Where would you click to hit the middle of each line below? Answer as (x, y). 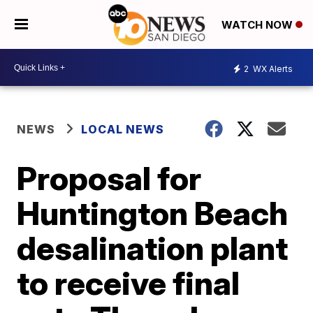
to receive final (129, 283)
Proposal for (109, 178)
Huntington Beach (153, 213)
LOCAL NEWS (123, 129)
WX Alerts (272, 68)
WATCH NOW (259, 25)
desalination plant (153, 248)
